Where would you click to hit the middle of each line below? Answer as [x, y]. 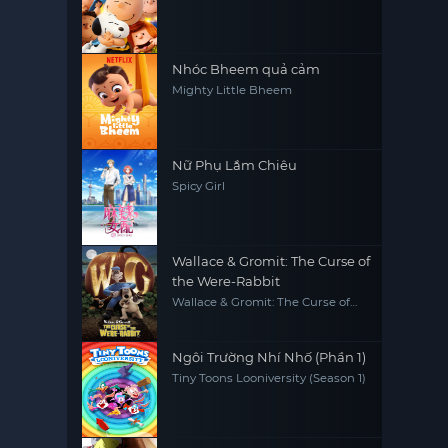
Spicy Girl [199, 186]
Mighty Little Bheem [232, 90]
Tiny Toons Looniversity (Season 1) [269, 378]
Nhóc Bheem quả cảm [246, 69]
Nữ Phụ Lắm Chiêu [235, 165]
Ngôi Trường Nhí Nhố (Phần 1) [269, 357]
